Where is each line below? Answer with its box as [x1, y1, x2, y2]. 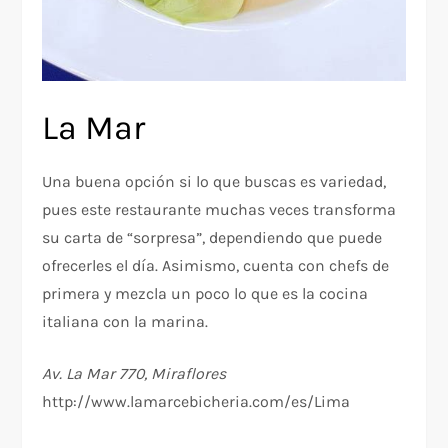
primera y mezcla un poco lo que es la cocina [42, 284, 369, 304]
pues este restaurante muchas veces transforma [42, 200, 397, 220]
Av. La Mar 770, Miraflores [42, 364, 227, 384]
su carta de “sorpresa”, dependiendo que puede [42, 228, 383, 248]
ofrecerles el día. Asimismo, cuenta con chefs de [42, 256, 390, 276]
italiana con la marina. [42, 312, 209, 332]
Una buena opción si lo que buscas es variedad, [42, 172, 387, 192]
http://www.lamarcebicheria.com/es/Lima [42, 392, 351, 412]
